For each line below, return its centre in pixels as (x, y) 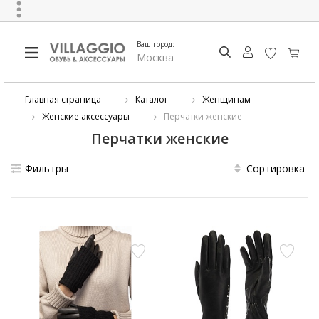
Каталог (152, 99)
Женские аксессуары (86, 116)
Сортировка (276, 168)
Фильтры (47, 168)
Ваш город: (156, 44)
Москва (156, 57)
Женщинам (226, 99)
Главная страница (63, 99)
